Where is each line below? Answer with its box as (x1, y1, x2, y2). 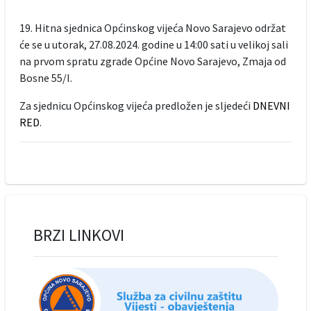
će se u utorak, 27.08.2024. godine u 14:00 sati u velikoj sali (19, 37, 288, 51)
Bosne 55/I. (19, 70, 72, 85)
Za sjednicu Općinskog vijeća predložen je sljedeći (19, 98, 253, 112)
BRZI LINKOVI (33, 224, 124, 246)
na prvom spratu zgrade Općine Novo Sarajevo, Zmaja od (19, 53, 286, 68)
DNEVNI (252, 98, 290, 112)
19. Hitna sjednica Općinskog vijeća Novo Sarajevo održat (19, 20, 286, 35)
